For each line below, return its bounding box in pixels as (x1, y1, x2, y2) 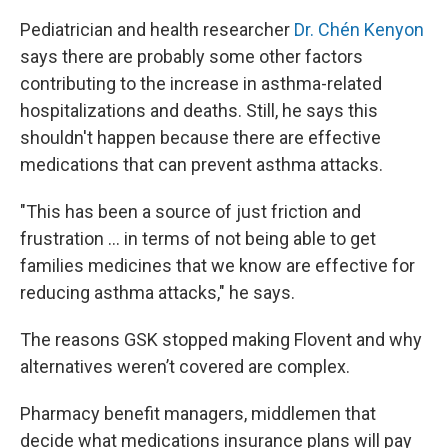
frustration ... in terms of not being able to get (20, 228, 376, 249)
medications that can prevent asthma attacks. (20, 154, 383, 175)
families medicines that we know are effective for (20, 255, 415, 276)
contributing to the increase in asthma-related (20, 73, 382, 94)
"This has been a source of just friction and (20, 201, 361, 222)
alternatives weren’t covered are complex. (20, 356, 350, 377)
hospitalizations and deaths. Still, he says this (20, 100, 378, 121)
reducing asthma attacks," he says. (20, 282, 295, 303)
